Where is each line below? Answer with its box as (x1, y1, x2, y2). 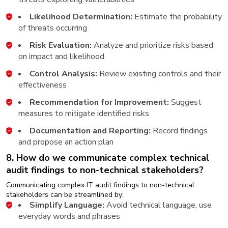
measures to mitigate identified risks (18, 107, 149, 119)
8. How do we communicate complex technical (6, 151, 209, 164)
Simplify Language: (30, 199, 104, 211)
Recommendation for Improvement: (30, 96, 169, 108)
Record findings (153, 125, 208, 136)
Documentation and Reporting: (30, 125, 153, 136)
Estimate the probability (132, 11, 222, 22)
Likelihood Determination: (30, 11, 132, 22)
